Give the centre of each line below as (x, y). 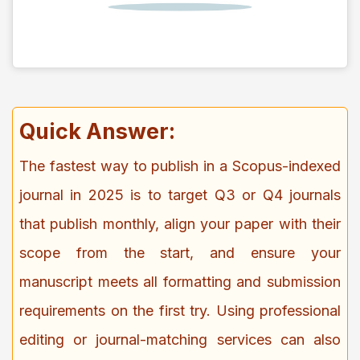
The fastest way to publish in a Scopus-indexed (180, 166)
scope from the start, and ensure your (180, 252)
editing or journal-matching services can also (180, 339)
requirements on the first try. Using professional (180, 310)
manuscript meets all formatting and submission (180, 281)
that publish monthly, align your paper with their (180, 223)
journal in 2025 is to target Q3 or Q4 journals (180, 194)
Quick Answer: (97, 131)
